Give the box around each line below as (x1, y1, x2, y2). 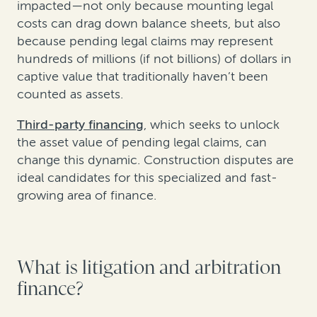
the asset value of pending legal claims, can (17, 134, 267, 151)
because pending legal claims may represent (17, 33, 273, 50)
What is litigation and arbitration (17, 257, 281, 279)
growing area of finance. (17, 188, 156, 204)
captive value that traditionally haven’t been (17, 69, 268, 85)
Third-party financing (17, 117, 144, 133)
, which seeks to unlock (144, 117, 279, 133)
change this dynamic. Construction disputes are (17, 152, 294, 168)
